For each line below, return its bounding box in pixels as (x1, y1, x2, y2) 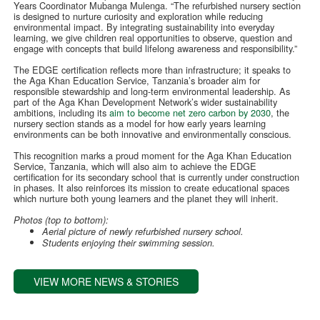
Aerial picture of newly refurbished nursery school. (42, 225, 244, 239)
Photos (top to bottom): (14, 214, 109, 227)
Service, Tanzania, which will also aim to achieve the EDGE (14, 159, 257, 174)
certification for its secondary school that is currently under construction (14, 170, 300, 184)
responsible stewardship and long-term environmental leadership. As (14, 84, 291, 99)
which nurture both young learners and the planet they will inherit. (14, 191, 279, 206)
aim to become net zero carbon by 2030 (109, 106, 271, 120)
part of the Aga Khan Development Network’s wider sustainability (14, 95, 278, 109)
